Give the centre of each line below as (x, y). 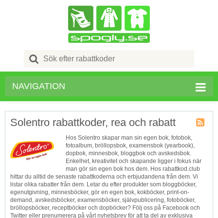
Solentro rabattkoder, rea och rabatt (93, 122)
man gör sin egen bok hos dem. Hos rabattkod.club (133, 169)
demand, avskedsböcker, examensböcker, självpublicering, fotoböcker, (103, 200)
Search (53, 54)
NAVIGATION (39, 86)
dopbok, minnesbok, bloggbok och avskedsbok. (128, 153)
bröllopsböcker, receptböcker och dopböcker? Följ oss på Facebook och (105, 208)
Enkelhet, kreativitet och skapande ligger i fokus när (134, 161)
